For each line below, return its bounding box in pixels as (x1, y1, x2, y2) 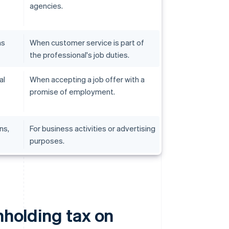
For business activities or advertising (30, 123, 155, 134)
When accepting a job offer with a (30, 74, 145, 85)
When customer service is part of (30, 37, 144, 48)
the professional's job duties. (30, 50, 129, 60)
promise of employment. (30, 86, 115, 97)
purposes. (30, 135, 64, 146)
